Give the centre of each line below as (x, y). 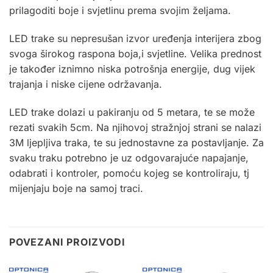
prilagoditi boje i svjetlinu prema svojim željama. (120, 11)
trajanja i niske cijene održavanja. (86, 84)
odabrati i (33, 173)
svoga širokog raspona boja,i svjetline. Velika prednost (135, 53)
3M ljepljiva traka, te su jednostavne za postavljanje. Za (136, 142)
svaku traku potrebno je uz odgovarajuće (105, 158)
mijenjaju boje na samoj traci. (76, 188)
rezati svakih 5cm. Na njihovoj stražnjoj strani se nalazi (135, 127)
